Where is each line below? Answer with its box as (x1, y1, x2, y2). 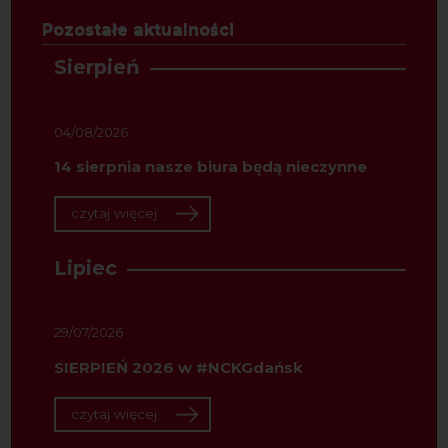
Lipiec (53, 256, 117, 281)
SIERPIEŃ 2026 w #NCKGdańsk (53, 357, 303, 377)
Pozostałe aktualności (42, 19, 235, 40)
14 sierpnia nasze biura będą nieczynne (53, 157, 367, 177)
